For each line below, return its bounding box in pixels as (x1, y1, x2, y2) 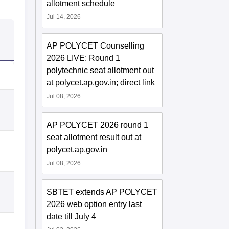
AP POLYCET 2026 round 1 (47, 120, 149, 129)
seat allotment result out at (47, 132, 142, 142)
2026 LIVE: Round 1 (47, 53, 121, 62)
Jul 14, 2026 (47, 13, 81, 20)
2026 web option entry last (47, 199, 142, 209)
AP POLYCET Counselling (47, 41, 145, 50)
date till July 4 (47, 212, 97, 221)
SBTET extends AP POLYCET (47, 187, 158, 196)
